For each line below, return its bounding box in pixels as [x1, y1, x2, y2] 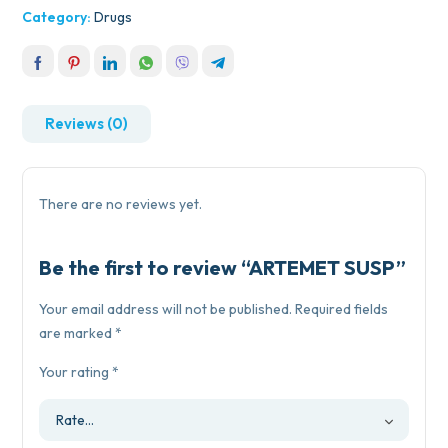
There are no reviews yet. [39, 195, 203, 214]
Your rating [39, 363, 113, 382]
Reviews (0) [45, 114, 129, 134]
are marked [39, 324, 116, 343]
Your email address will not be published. [39, 300, 293, 319]
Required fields [295, 300, 389, 319]
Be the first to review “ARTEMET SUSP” [39, 255, 407, 281]
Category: [22, 8, 95, 27]
